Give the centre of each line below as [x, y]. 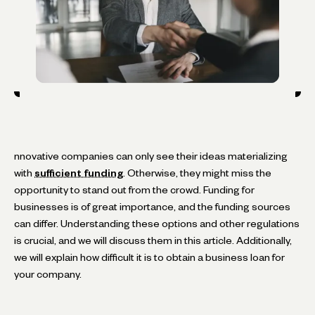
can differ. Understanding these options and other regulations [157, 223]
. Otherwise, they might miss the [197, 173]
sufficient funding [79, 173]
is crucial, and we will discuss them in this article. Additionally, [153, 240]
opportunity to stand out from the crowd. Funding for [134, 189]
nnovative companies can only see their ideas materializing [151, 156]
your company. [48, 274]
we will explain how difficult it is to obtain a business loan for [149, 257]
